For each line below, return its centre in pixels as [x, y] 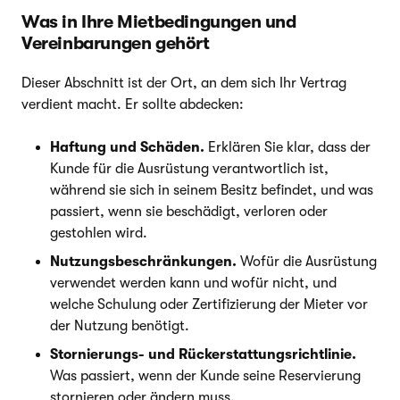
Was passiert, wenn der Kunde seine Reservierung [205, 375]
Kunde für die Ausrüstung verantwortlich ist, [189, 168]
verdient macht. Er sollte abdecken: [133, 104]
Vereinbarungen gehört [116, 43]
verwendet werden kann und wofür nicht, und [193, 283]
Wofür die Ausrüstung [307, 261]
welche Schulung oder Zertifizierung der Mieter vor [209, 304]
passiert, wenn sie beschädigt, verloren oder [189, 211]
